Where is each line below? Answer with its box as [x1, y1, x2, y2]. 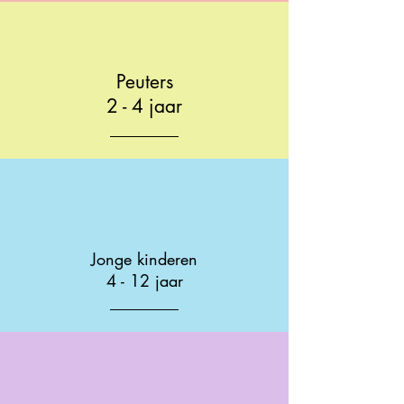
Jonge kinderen [91, 248, 197, 270]
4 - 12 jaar [106, 270, 183, 291]
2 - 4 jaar [106, 94, 182, 118]
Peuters [115, 69, 173, 94]
